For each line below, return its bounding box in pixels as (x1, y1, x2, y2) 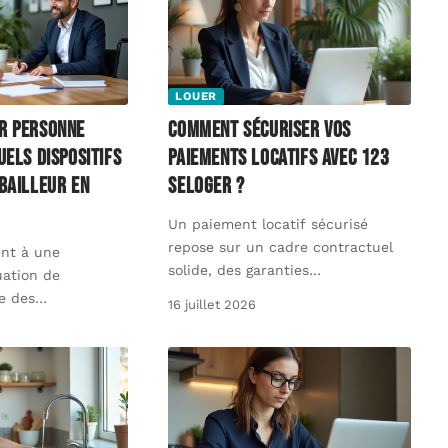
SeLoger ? (168, 172, 245, 200)
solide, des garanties (168, 261, 310, 278)
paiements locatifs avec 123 (168, 144, 390, 172)
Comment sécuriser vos (168, 116, 352, 144)
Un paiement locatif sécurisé (168, 215, 369, 232)
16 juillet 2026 (168, 296, 257, 312)
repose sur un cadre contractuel (168, 238, 394, 255)
